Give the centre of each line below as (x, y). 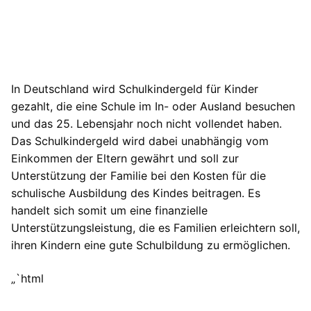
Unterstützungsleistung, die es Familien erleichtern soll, (155, 228)
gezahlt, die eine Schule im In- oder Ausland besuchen (153, 107)
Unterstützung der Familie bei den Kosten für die (138, 176)
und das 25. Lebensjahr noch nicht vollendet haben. (146, 124)
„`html (27, 278)
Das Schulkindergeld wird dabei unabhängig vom (140, 141)
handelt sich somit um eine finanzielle (109, 211)
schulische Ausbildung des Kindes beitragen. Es (136, 193)
